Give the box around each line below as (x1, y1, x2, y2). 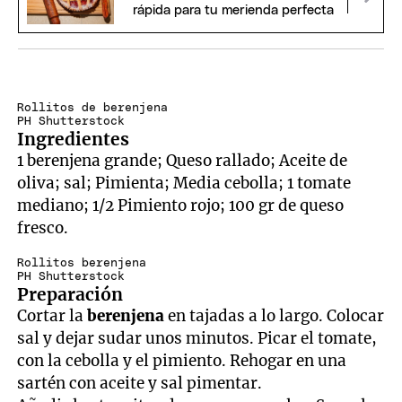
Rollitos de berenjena (17, 102, 169, 115)
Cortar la (17, 306, 84, 327)
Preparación (17, 284, 124, 306)
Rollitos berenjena (17, 258, 147, 270)
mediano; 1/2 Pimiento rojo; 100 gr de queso (17, 196, 345, 216)
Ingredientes (17, 128, 130, 151)
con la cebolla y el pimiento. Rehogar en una (17, 351, 347, 371)
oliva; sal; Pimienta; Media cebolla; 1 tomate (17, 173, 352, 194)
